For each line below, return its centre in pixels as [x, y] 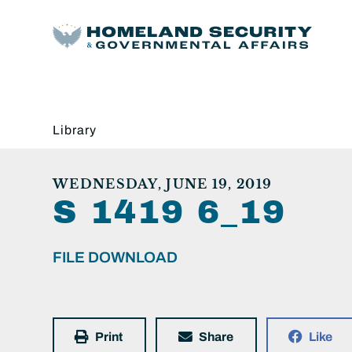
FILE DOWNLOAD [115, 257]
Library [75, 130]
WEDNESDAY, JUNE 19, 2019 [163, 183]
